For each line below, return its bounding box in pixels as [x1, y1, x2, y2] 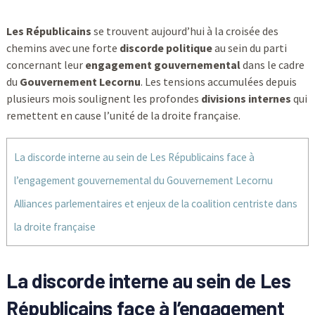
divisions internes [200, 91, 291, 105]
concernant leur [6, 58, 85, 72]
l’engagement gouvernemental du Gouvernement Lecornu [13, 174, 273, 187]
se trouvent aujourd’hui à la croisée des [91, 24, 278, 38]
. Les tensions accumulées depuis [140, 75, 297, 89]
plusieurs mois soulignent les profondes [6, 91, 201, 105]
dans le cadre [240, 58, 304, 72]
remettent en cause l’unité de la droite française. [6, 108, 240, 122]
